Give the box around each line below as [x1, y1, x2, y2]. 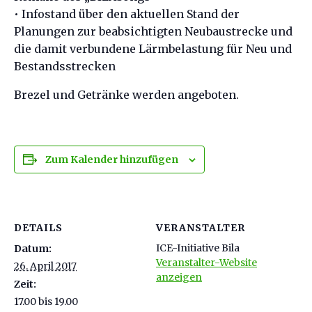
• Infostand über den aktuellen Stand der [14, 7, 240, 21]
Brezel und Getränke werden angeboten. [14, 88, 239, 102]
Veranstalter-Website [156, 256, 257, 269]
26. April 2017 [14, 259, 77, 272]
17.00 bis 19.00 [14, 295, 78, 308]
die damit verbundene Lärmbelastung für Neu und [14, 42, 292, 56]
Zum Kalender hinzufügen [45, 153, 178, 166]
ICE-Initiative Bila [156, 241, 240, 254]
